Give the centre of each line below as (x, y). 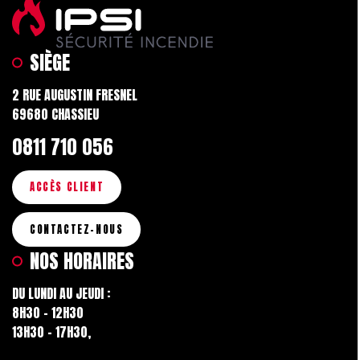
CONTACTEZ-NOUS (77, 230)
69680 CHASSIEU (55, 114)
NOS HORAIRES (82, 262)
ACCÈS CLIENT (67, 187)
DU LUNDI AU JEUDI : (65, 293)
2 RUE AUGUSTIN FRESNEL (79, 94)
